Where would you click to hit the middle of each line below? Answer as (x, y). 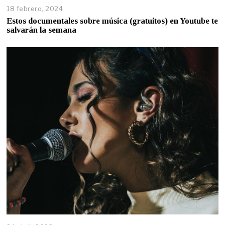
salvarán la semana (42, 30)
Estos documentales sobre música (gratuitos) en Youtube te (113, 21)
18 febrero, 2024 (35, 9)
